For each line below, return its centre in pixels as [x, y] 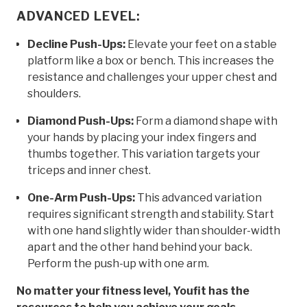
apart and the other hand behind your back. [140, 247]
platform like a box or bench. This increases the [151, 60]
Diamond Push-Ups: [81, 121]
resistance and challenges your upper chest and [152, 77]
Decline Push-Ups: [76, 44]
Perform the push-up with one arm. [118, 263]
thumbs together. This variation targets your [144, 153]
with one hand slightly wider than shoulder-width [154, 230]
